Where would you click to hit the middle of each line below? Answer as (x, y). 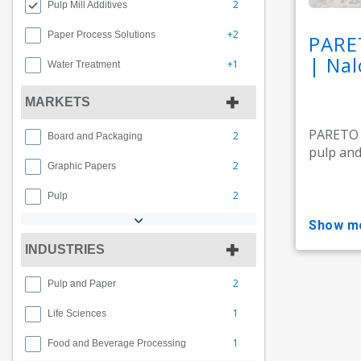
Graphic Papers (82, 166)
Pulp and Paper (82, 284)
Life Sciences (77, 313)
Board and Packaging (95, 136)
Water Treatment (84, 64)
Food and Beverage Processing (117, 343)
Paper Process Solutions (102, 35)
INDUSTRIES (65, 249)
